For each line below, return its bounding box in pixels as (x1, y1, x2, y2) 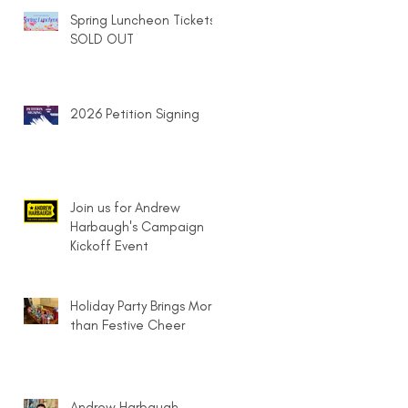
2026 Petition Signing (70, 106, 199, 122)
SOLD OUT (70, 31, 134, 47)
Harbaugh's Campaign (70, 219, 204, 235)
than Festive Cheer (70, 317, 185, 333)
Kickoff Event (70, 238, 148, 254)
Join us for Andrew (70, 199, 180, 216)
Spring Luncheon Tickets (70, 12, 215, 28)
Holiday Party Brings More (70, 298, 219, 314)
